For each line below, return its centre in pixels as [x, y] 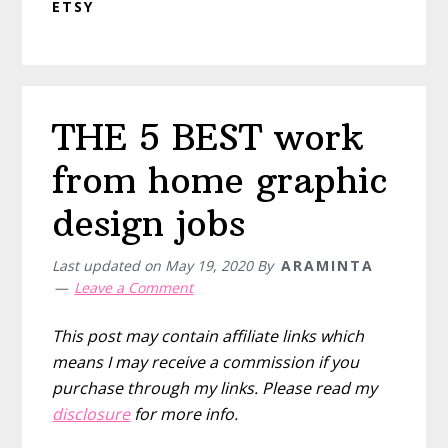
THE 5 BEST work [208, 137]
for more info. [184, 413]
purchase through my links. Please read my [215, 387]
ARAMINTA [328, 265]
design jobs [149, 223]
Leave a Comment [134, 287]
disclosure [91, 413]
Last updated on [109, 265]
